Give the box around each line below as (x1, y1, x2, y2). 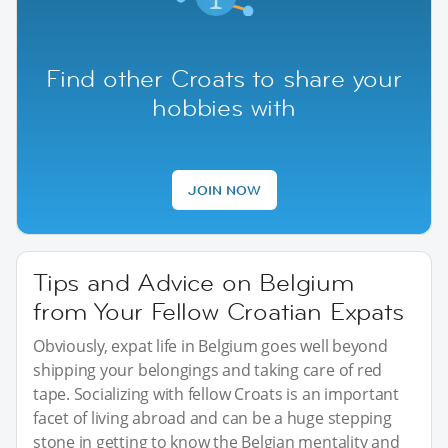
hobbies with (152, 92, 296, 124)
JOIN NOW (187, 181, 261, 200)
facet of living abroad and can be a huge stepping (33, 407, 392, 430)
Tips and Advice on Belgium (33, 267, 354, 299)
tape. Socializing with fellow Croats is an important (33, 383, 400, 406)
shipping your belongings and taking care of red (33, 359, 383, 382)
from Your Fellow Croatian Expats (33, 296, 404, 328)
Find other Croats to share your (46, 63, 402, 95)
